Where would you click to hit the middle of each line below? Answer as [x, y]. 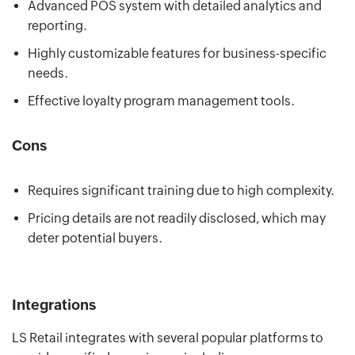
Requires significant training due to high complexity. [181, 190]
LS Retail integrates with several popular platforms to [168, 338]
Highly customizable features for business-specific [177, 53]
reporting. [57, 25]
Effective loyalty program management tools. [162, 101]
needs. [48, 73]
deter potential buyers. [95, 238]
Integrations [54, 304]
